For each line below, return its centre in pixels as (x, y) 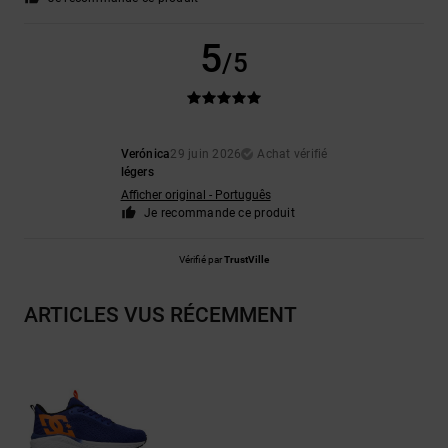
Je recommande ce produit (219, 213)
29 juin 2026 (206, 154)
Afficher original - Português (195, 195)
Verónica (145, 154)
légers (137, 172)
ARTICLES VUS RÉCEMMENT (160, 315)
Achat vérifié (292, 154)
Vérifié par (201, 260)
